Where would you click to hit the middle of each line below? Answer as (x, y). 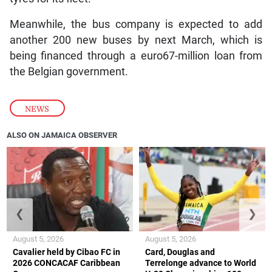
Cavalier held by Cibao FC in (67, 252)
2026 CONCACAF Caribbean (67, 263)
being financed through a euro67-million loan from (136, 56)
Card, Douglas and (180, 252)
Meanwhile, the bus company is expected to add (136, 24)
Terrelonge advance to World (201, 263)
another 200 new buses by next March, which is (136, 40)
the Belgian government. (69, 71)
